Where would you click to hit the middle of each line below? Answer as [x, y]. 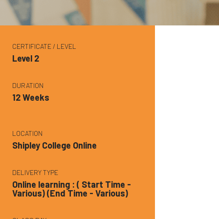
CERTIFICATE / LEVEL [44, 46]
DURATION [28, 85]
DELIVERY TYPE [35, 172]
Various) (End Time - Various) [70, 193]
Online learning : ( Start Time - [72, 184]
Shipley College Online [55, 145]
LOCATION [28, 133]
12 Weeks [31, 97]
